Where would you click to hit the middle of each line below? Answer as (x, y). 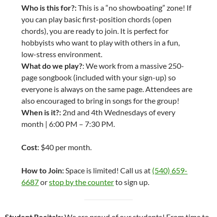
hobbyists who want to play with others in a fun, (101, 43)
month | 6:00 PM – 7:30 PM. (68, 124)
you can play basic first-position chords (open (97, 19)
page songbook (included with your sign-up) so (99, 77)
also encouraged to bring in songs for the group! (101, 101)
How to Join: (44, 170)
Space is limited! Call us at (109, 170)
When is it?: (41, 112)
